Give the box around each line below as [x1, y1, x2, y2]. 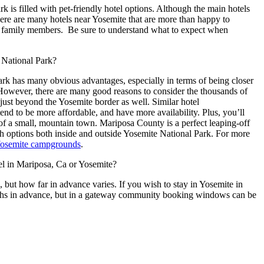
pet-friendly [59, 4, 102, 14]
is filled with [8, 4, 59, 14]
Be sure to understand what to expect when [65, 25, 228, 35]
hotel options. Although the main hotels [102, 4, 250, 14]
